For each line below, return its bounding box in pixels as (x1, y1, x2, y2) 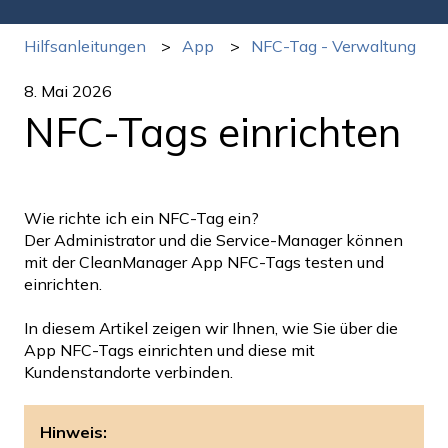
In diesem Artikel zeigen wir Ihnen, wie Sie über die (24, 318, 398, 339)
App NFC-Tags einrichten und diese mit (24, 340, 315, 361)
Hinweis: (40, 422, 107, 443)
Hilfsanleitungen (24, 35, 146, 56)
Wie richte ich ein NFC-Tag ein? (24, 207, 263, 228)
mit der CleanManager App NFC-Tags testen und (24, 251, 384, 272)
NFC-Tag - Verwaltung (250, 35, 416, 56)
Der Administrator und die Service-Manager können (24, 229, 403, 250)
